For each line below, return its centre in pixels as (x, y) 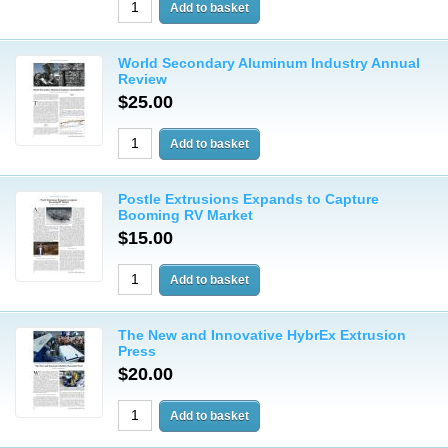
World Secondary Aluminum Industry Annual (269, 63)
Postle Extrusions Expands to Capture (248, 199)
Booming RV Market (185, 215)
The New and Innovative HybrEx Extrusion (262, 335)
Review (142, 79)
